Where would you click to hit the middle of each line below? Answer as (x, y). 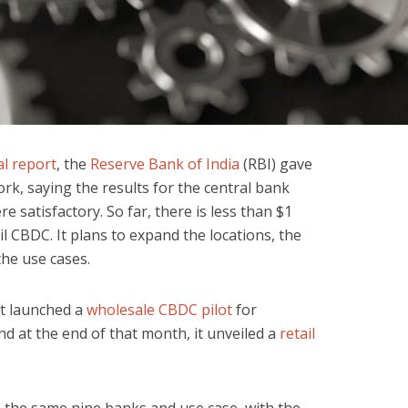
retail (297, 333)
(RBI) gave (276, 164)
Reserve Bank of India (165, 164)
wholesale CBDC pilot (159, 310)
